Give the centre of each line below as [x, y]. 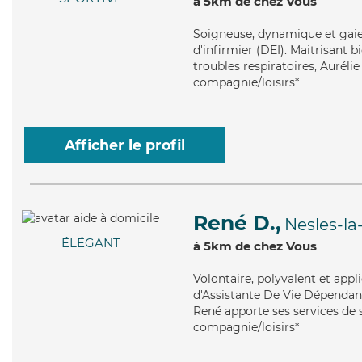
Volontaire [222, 279]
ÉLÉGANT [90, 243]
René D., [237, 223]
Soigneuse [223, 34]
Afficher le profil [125, 145]
